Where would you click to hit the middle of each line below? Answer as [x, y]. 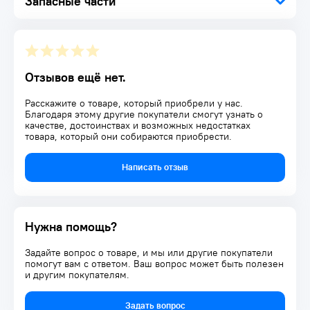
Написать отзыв [155, 167]
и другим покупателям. [77, 275]
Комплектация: [56, 16]
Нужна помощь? [71, 227]
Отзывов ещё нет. [75, 77]
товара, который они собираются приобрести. [128, 136]
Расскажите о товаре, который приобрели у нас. [134, 103]
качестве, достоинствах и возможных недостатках [138, 125]
